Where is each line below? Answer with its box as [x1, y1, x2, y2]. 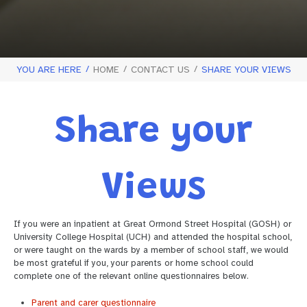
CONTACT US [130, 63, 190, 75]
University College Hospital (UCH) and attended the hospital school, [14, 231, 292, 243]
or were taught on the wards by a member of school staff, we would [14, 244, 288, 256]
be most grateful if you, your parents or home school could [14, 257, 254, 269]
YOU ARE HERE [16, 63, 82, 75]
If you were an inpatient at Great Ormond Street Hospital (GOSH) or [14, 218, 291, 230]
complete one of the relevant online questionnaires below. [14, 270, 249, 282]
